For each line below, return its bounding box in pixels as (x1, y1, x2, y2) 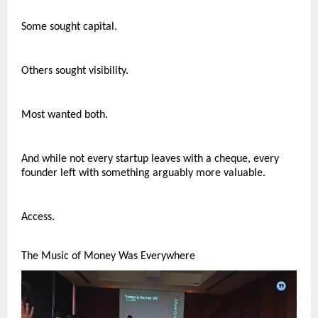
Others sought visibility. (21, 65, 128, 77)
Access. (21, 211, 55, 223)
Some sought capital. (21, 21, 117, 33)
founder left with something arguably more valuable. (21, 167, 265, 179)
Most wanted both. (21, 109, 108, 121)
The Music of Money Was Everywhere (21, 250, 195, 262)
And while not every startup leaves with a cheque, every (21, 153, 279, 165)
